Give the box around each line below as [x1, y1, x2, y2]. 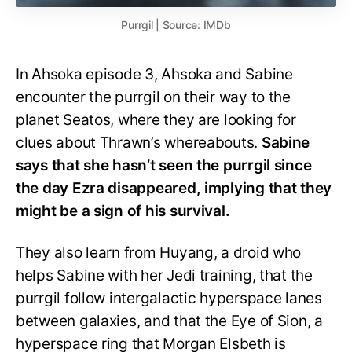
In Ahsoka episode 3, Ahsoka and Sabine [16, 64, 293, 83]
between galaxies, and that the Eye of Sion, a [16, 311, 323, 330]
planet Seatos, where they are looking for [16, 110, 296, 129]
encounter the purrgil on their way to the [16, 87, 291, 106]
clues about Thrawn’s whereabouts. [16, 133, 262, 152]
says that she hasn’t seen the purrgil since [16, 156, 312, 174]
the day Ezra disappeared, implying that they [16, 178, 332, 197]
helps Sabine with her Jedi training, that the [16, 266, 313, 284]
